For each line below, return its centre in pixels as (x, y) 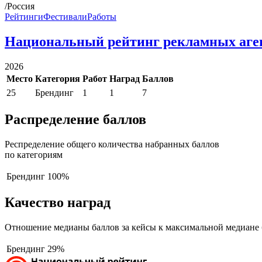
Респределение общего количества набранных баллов (112, 144)
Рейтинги (24, 16)
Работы (102, 16)
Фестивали (65, 16)
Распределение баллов (75, 119)
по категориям (34, 154)
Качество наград (58, 203)
